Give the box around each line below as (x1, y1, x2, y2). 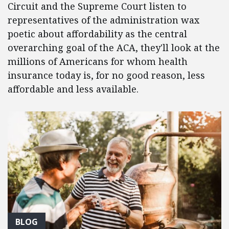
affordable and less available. (8, 83, 139, 95)
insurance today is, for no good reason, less (8, 69, 205, 81)
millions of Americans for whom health (8, 55, 188, 67)
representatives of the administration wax (8, 14, 199, 26)
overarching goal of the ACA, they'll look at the (8, 41, 220, 54)
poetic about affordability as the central (8, 28, 187, 40)
